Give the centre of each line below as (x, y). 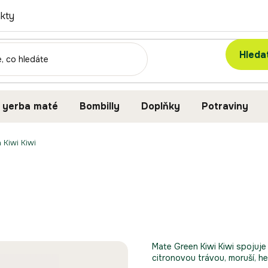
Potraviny (225, 106)
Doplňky (161, 106)
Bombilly (100, 106)
